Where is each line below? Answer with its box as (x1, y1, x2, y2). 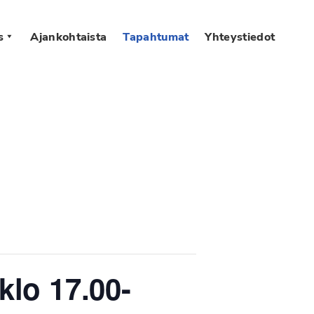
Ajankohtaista (30, 29, 107, 45)
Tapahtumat (123, 29, 189, 45)
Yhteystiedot (205, 29, 275, 45)
